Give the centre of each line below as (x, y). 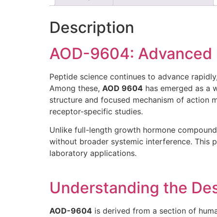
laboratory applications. (93, 153)
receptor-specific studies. (96, 112)
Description (92, 28)
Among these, (76, 88)
